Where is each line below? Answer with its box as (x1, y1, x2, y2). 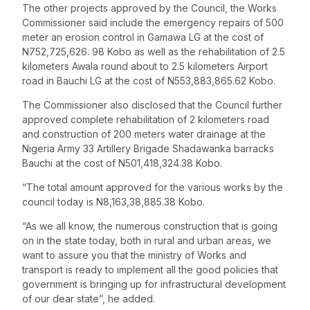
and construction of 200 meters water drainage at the (22, 128, 266, 140)
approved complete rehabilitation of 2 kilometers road (22, 113, 269, 125)
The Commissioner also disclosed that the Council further (22, 99, 282, 111)
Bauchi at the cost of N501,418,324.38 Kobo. (22, 157, 222, 169)
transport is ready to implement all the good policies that (22, 264, 278, 275)
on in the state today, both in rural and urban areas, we (22, 235, 271, 246)
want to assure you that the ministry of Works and (22, 249, 246, 261)
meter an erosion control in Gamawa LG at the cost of (22, 31, 264, 43)
